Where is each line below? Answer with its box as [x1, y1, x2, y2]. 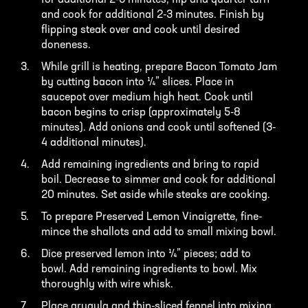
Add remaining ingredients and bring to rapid [41, 159, 259, 171]
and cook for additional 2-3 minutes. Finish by [41, 10, 264, 21]
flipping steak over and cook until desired [41, 25, 240, 36]
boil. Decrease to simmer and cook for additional [41, 175, 276, 186]
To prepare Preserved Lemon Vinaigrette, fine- [41, 212, 262, 223]
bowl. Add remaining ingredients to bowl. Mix [41, 264, 257, 276]
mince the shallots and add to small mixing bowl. [41, 227, 276, 239]
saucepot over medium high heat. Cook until [41, 92, 253, 104]
